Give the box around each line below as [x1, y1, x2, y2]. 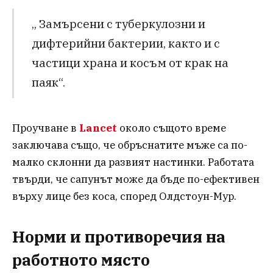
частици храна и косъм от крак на [31, 55, 229, 71]
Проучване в [12, 121, 79, 135]
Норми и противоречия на [12, 227, 225, 247]
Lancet [79, 121, 117, 135]
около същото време [117, 121, 226, 135]
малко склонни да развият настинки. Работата [12, 155, 254, 169]
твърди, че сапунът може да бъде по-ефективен [12, 172, 260, 186]
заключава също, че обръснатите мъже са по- [12, 138, 247, 152]
